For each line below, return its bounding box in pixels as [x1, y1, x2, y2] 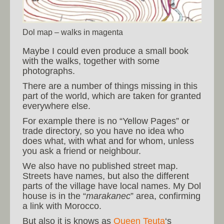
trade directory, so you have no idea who [22, 125, 184, 136]
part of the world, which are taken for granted [22, 90, 201, 101]
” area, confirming [130, 190, 200, 201]
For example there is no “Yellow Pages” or [22, 115, 189, 126]
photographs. [22, 65, 75, 76]
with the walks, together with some [22, 55, 159, 66]
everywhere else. [22, 100, 90, 111]
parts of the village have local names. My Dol [22, 180, 201, 191]
